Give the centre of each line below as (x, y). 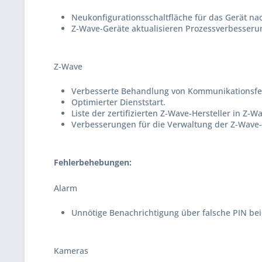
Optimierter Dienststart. (118, 102)
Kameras (71, 251)
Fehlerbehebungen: (93, 162)
